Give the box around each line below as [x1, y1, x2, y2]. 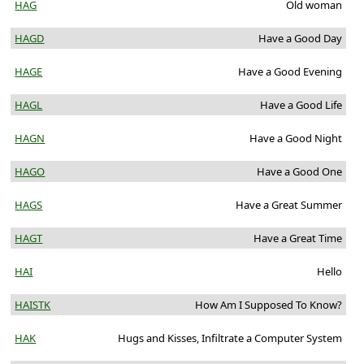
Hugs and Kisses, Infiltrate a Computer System [117, 331, 342, 346]
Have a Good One [256, 164, 342, 180]
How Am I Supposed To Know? [194, 297, 342, 313]
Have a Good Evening [237, 64, 342, 80]
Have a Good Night [249, 131, 342, 146]
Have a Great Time [253, 231, 342, 246]
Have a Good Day [258, 31, 342, 46]
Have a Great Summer [235, 197, 342, 213]
